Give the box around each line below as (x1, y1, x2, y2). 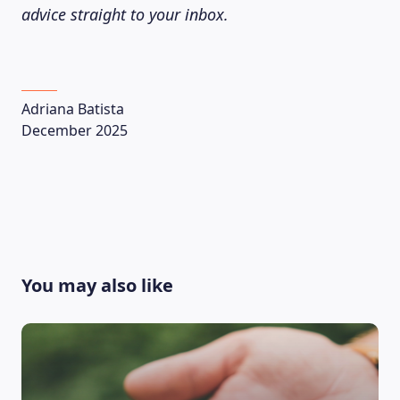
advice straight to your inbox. (21, 4, 229, 25)
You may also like (21, 273, 173, 297)
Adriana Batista (21, 99, 124, 119)
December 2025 (21, 121, 128, 140)
